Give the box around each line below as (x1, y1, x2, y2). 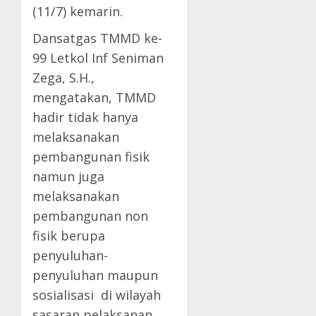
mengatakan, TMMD (32, 88, 156, 106)
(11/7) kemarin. (32, 2, 123, 20)
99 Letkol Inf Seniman (32, 49, 164, 66)
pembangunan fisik (32, 147, 150, 165)
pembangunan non (32, 207, 148, 224)
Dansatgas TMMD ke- (32, 29, 162, 47)
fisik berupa (32, 226, 105, 244)
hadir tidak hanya (32, 108, 138, 126)
